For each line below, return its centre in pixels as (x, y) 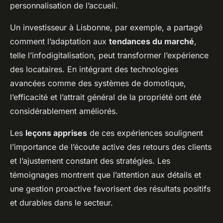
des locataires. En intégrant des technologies (94, 69)
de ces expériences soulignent (145, 133)
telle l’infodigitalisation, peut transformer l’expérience (109, 55)
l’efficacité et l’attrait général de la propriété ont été (106, 97)
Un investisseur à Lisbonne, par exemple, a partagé (106, 27)
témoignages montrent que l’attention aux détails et (106, 175)
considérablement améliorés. (64, 111)
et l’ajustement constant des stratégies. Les (90, 161)
